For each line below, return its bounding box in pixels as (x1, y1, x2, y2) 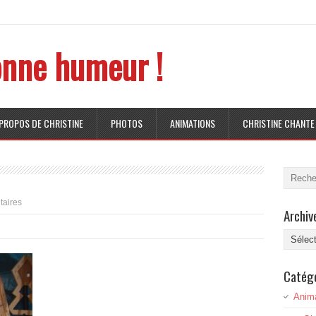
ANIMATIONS (170, 116, 215, 130)
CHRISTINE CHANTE (243, 116, 315, 130)
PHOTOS (111, 116, 142, 130)
